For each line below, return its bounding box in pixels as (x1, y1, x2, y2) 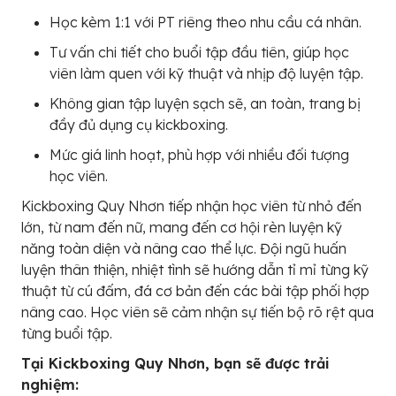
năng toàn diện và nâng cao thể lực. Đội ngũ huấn (21, 240, 346, 257)
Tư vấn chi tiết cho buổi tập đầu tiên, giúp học (49, 43, 349, 61)
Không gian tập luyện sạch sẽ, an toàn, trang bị (49, 95, 361, 112)
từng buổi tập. (21, 324, 112, 342)
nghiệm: (21, 376, 79, 393)
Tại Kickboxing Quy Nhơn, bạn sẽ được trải (21, 354, 330, 372)
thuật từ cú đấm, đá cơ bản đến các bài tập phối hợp (21, 282, 369, 300)
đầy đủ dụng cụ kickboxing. (49, 116, 228, 133)
